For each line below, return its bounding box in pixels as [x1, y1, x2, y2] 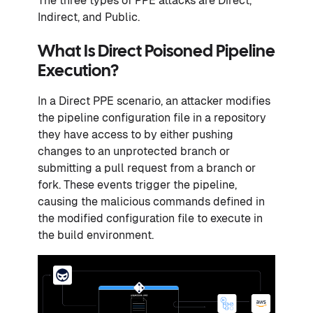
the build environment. [38, 228, 154, 242]
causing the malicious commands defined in [38, 195, 265, 208]
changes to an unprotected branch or [38, 145, 230, 158]
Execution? [38, 64, 119, 80]
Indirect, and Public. [38, 10, 140, 24]
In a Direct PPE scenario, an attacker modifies [38, 94, 270, 108]
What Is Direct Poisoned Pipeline [38, 44, 275, 60]
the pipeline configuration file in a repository [38, 111, 266, 124]
